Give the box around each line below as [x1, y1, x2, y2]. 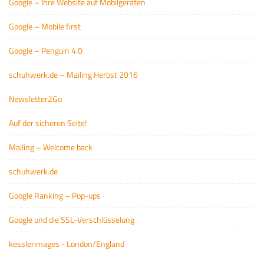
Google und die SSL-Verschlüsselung [9, 213, 134, 226]
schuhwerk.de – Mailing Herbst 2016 [9, 68, 138, 81]
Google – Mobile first [9, 19, 81, 32]
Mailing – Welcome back [9, 140, 93, 153]
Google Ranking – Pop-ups [9, 189, 101, 202]
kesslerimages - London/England [9, 237, 124, 250]
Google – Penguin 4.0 [9, 44, 82, 57]
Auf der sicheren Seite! [9, 116, 87, 129]
